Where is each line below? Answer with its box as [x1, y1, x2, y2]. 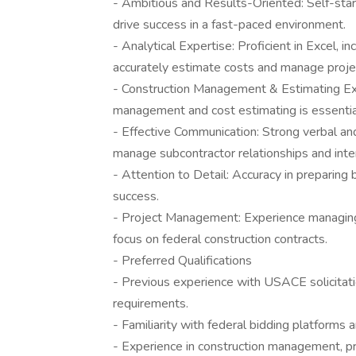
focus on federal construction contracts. [113, 230, 327, 248]
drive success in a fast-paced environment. [113, 16, 346, 33]
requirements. [113, 295, 188, 312]
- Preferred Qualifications [113, 252, 252, 269]
